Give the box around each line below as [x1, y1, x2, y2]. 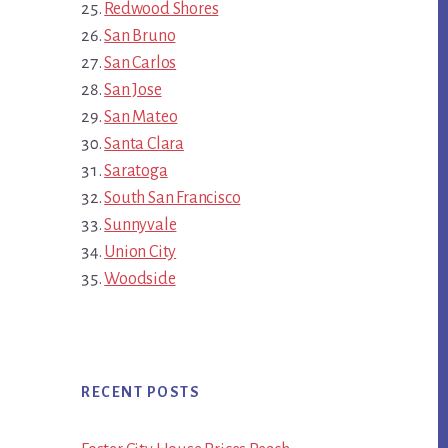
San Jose [104, 81, 162, 100]
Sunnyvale [104, 216, 177, 235]
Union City [104, 243, 177, 262]
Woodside [104, 270, 176, 289]
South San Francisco [104, 189, 241, 208]
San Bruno [104, 27, 176, 46]
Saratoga [104, 162, 168, 181]
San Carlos [104, 54, 177, 73]
